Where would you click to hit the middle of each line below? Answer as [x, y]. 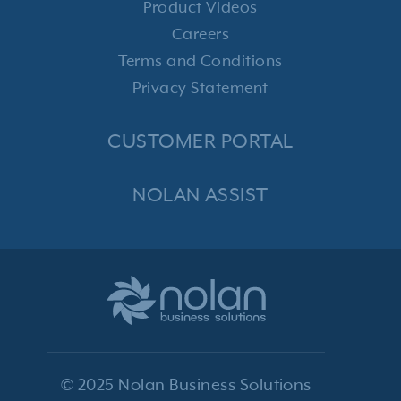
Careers [200, 34]
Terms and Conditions [200, 61]
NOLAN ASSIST [200, 195]
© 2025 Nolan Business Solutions [186, 385]
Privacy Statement [200, 88]
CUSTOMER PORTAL [200, 141]
